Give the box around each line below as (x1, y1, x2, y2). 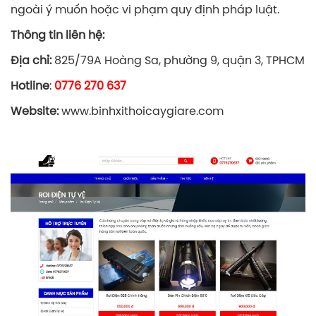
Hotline (11, 80, 49, 93)
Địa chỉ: (11, 55, 51, 68)
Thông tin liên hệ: (11, 30, 104, 42)
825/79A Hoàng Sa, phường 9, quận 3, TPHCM (51, 55, 305, 68)
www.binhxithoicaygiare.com (59, 106, 224, 119)
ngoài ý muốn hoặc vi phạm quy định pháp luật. (11, 4, 279, 17)
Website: (11, 106, 59, 119)
